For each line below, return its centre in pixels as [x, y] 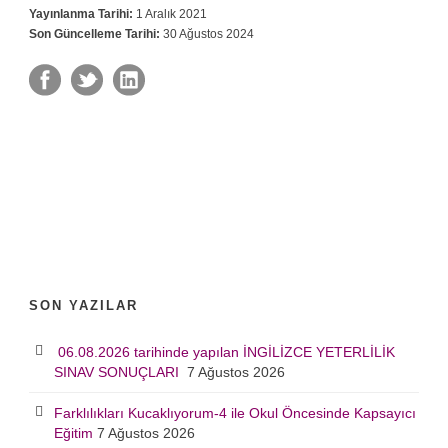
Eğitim [73, 433]
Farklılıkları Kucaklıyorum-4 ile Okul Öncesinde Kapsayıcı [235, 413]
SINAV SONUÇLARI [118, 372]
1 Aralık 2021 [170, 14]
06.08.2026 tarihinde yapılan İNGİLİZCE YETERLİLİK [224, 352]
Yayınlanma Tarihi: [81, 14]
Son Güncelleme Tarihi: [94, 34]
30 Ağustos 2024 [207, 34]
